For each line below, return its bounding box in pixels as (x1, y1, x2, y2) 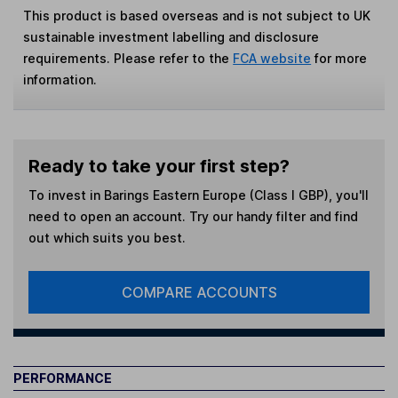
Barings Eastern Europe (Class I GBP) (103, 187, 329, 203)
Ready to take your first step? (28, 155, 290, 178)
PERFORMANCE (13, 370, 112, 386)
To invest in (28, 187, 104, 203)
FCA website (233, 51, 312, 67)
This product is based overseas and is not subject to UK (23, 8, 371, 24)
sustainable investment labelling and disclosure (23, 29, 320, 45)
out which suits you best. (28, 229, 186, 245)
